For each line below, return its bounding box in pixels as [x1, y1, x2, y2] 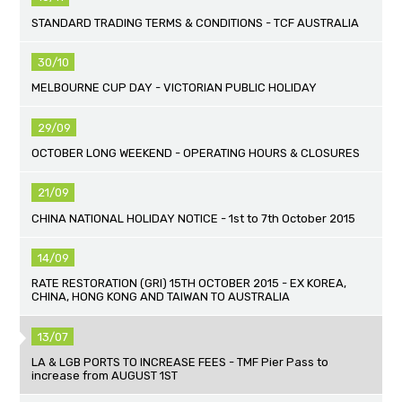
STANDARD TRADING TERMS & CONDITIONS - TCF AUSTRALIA [31, 15, 360, 30]
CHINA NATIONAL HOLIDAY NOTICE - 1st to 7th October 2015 [31, 211, 356, 225]
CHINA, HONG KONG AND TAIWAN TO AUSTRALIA [31, 290, 291, 304]
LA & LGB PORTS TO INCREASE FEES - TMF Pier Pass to [31, 355, 329, 370]
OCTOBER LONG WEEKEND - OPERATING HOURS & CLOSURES [31, 145, 361, 160]
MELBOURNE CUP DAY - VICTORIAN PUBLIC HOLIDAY [31, 81, 318, 95]
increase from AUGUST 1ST [31, 369, 179, 383]
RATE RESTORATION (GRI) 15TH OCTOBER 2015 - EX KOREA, [31, 276, 347, 291]
